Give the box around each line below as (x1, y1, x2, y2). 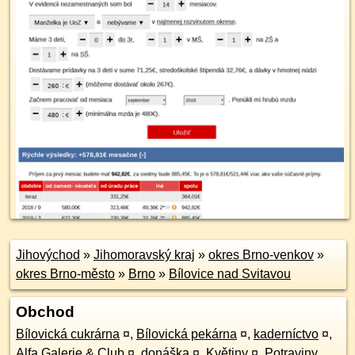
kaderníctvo (254, 327, 319, 341)
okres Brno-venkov (208, 248, 314, 261)
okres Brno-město (16, 267, 115, 281)
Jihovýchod (16, 248, 80, 261)
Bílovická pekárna (136, 327, 237, 341)
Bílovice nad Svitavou (169, 267, 291, 281)
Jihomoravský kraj (94, 248, 195, 261)
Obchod (16, 303, 74, 320)
